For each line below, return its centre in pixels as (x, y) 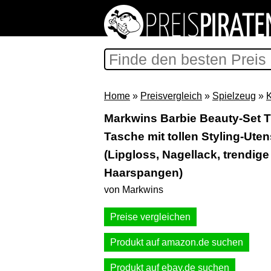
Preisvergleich (171, 96)
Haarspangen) (143, 173)
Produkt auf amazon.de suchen (177, 242)
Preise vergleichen (150, 217)
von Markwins (134, 190)
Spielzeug (234, 96)
